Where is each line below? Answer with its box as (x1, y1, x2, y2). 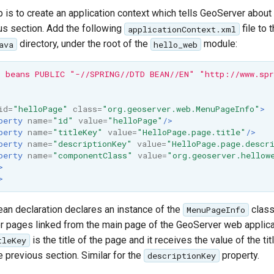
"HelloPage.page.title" (136, 127, 246, 138)
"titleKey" (52, 127, 103, 138)
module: (201, 38, 237, 50)
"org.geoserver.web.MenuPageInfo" (102, 103, 260, 115)
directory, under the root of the (17, 38, 150, 50)
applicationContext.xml (127, 23, 236, 35)
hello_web (154, 39, 198, 50)
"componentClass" (52, 150, 133, 161)
